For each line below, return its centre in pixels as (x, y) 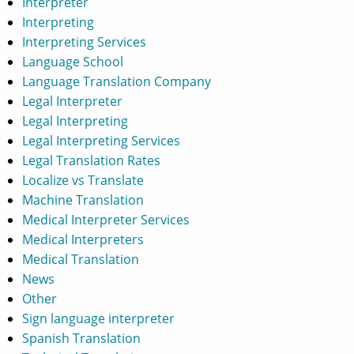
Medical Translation (81, 259)
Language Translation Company (117, 81)
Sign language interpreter (98, 318)
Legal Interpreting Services (101, 140)
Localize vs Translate (83, 180)
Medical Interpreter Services (106, 219)
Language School (73, 61)
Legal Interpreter (72, 101)
